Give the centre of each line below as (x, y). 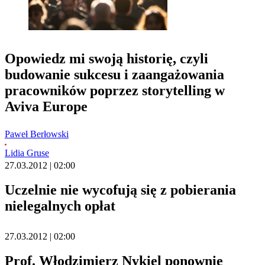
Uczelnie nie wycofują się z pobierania (120, 190)
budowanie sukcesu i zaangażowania (114, 75)
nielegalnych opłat (60, 206)
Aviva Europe (46, 107)
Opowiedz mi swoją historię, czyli (106, 59)
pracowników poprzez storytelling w (115, 91)
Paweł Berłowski (37, 134)
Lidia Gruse (27, 153)
